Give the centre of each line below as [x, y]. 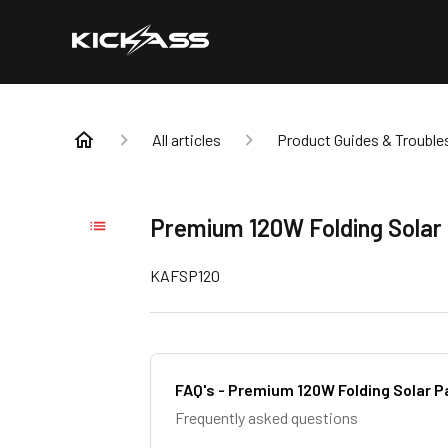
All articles [186, 139]
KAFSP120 [185, 275]
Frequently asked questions [267, 417]
